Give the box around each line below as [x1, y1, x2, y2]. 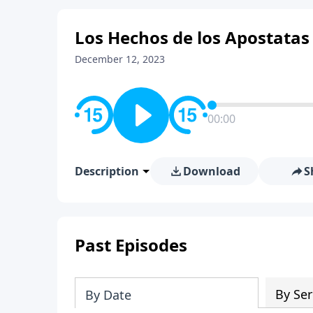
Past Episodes [75, 233, 187, 256]
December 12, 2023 [75, 52, 165, 66]
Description [75, 163, 139, 179]
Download [182, 163, 240, 179]
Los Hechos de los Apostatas [75, 25, 310, 49]
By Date [85, 286, 131, 303]
